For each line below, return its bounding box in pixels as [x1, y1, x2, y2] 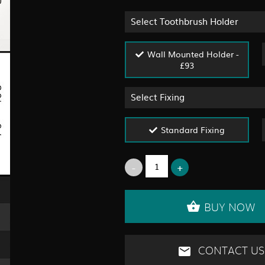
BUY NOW [204, 203, 256, 214]
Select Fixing [131, 90, 185, 104]
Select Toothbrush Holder [131, 14, 238, 28]
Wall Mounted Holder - [147, 48, 239, 60]
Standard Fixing [161, 124, 225, 136]
